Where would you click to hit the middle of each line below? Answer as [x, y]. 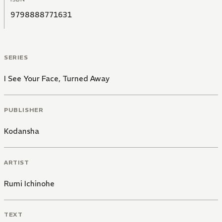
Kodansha [22, 131]
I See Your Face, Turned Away [57, 79]
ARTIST [17, 162]
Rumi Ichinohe [29, 183]
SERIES [16, 57]
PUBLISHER [24, 110]
